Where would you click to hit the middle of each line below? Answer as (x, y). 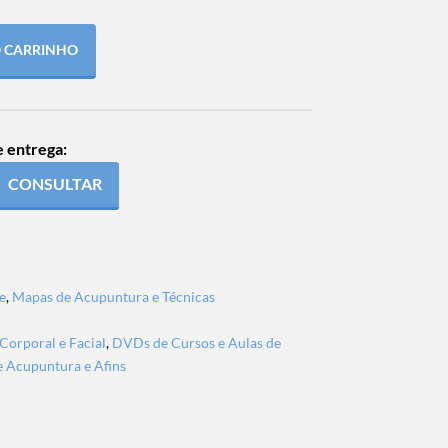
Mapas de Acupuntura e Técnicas (113, 296)
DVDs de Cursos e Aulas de (196, 342)
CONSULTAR (54, 184)
